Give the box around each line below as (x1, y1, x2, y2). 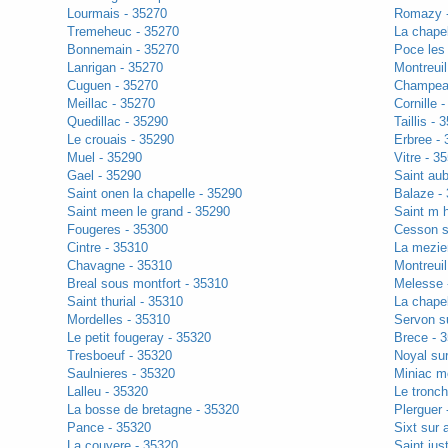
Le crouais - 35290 (66, 132, 174, 148)
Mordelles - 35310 (66, 312, 170, 328)
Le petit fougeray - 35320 (66, 330, 211, 346)
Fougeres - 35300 (66, 222, 168, 238)
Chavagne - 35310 (66, 258, 172, 274)
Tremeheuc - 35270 (66, 24, 179, 40)
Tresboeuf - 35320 (66, 348, 172, 364)
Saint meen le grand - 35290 (66, 204, 230, 220)
